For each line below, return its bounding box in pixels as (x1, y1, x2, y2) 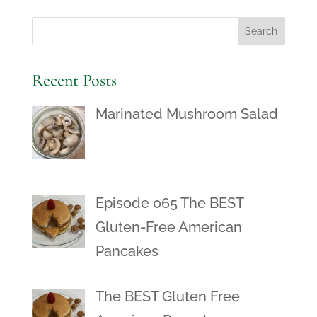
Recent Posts (31, 69, 117, 91)
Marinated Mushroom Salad (95, 105, 278, 122)
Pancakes (95, 242, 158, 260)
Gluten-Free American (95, 218, 242, 236)
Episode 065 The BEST (95, 194, 243, 212)
